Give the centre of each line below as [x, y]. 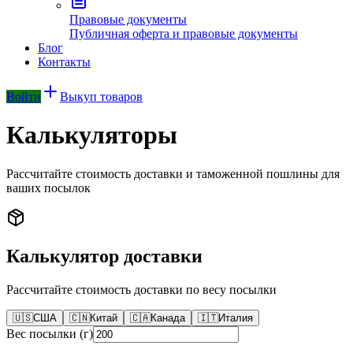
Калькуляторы [92, 135]
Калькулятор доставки [104, 256]
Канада [168, 318]
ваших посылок [48, 188]
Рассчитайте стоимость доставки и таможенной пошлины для [173, 173]
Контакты [64, 62]
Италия [236, 318]
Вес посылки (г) [50, 333]
